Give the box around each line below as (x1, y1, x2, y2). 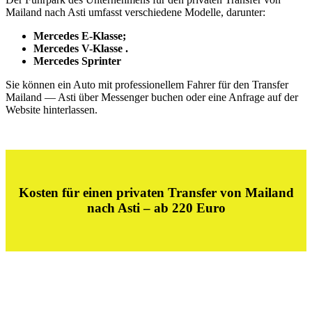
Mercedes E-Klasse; (33, 30, 126, 42)
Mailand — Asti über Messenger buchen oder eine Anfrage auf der (6, 91, 298, 104)
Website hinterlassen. (6, 104, 97, 116)
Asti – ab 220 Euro (114, 201, 226, 216)
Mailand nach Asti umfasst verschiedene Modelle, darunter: (6, 6, 265, 19)
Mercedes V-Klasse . (33, 42, 128, 55)
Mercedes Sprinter (33, 55, 121, 68)
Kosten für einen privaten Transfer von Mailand (18, 185, 294, 201)
